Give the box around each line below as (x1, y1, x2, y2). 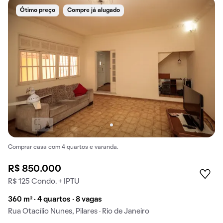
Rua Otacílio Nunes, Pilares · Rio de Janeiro (8, 208, 149, 216)
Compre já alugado (67, 8, 120, 13)
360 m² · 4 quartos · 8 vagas (8, 196, 102, 204)
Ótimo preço (20, 8, 55, 13)
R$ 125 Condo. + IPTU (8, 178, 80, 186)
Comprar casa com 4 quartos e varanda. (8, 145, 118, 150)
